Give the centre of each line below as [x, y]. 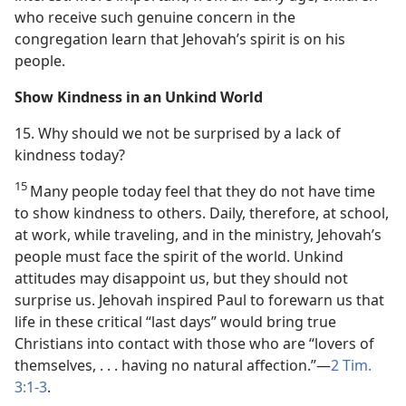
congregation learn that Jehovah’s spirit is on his [180, 39]
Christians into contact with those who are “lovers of [194, 343]
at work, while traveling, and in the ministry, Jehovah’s [198, 235]
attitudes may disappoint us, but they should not [181, 278]
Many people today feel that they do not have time [203, 191]
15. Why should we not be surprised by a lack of [178, 133]
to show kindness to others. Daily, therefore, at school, [202, 213]
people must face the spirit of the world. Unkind [179, 256]
